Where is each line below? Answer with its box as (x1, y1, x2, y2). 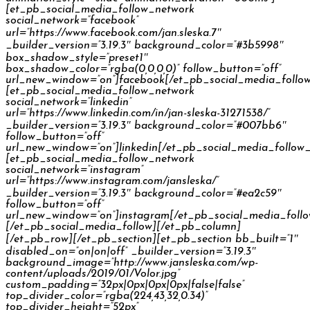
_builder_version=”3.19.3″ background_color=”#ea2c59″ (6, 188, 282, 199)
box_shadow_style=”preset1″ (6, 52, 148, 64)
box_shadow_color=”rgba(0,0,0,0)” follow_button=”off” (6, 63, 281, 75)
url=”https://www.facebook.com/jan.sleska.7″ (6, 27, 221, 39)
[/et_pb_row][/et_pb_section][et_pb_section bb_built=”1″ (6, 233, 298, 245)
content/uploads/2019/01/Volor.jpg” (6, 268, 180, 280)
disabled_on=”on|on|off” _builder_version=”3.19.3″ (6, 246, 256, 257)
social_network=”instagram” (6, 164, 143, 176)
